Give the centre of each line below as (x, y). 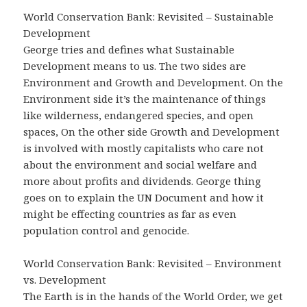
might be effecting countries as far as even (130, 213)
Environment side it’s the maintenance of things (145, 98)
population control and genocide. (107, 230)
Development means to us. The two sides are (135, 65)
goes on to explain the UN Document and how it (144, 197)
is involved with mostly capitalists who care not (144, 148)
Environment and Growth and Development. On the (153, 82)
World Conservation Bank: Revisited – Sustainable (149, 16)
